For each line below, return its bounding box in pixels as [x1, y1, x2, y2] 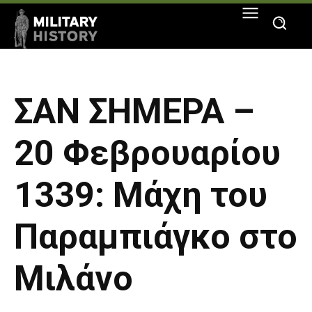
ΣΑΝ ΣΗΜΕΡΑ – [14, 91, 254, 132]
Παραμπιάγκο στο [14, 217, 297, 258]
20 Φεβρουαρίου [14, 133, 281, 174]
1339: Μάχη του [14, 175, 267, 216]
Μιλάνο [14, 258, 133, 299]
